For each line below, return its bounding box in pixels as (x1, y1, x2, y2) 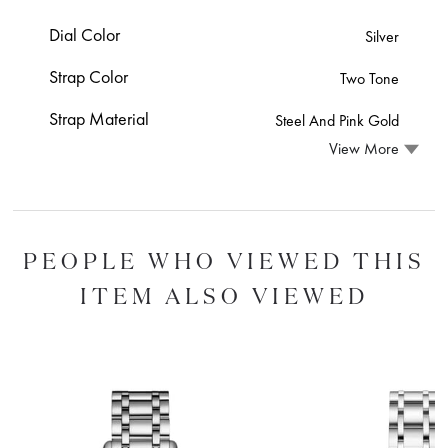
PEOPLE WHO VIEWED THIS (22, 245, 426, 275)
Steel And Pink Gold (274, 109, 399, 131)
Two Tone (339, 67, 399, 89)
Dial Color (49, 22, 121, 46)
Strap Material (49, 106, 150, 130)
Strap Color (49, 64, 129, 88)
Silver (364, 25, 399, 47)
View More (328, 138, 399, 160)
